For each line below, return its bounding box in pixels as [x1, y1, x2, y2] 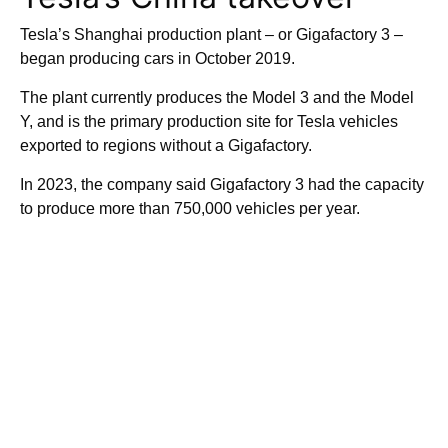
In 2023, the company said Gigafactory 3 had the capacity [20, 176, 424, 194]
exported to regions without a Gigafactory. [20, 137, 312, 155]
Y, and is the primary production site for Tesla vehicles [20, 113, 398, 131]
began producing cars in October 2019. [20, 50, 299, 68]
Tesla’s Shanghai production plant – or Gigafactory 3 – [20, 26, 403, 44]
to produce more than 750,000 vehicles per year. [20, 200, 360, 218]
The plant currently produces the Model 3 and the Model [20, 89, 414, 107]
